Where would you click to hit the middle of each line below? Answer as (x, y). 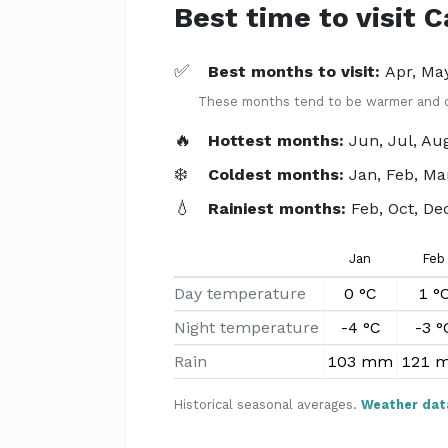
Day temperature (240, 293)
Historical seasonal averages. (267, 404)
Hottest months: (279, 140)
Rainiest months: (280, 208)
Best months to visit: (297, 71)
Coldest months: (279, 174)
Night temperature (246, 327)
